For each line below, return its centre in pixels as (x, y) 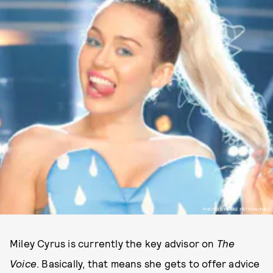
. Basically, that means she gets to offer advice (148, 263)
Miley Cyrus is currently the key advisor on (113, 243)
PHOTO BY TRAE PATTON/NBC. (237, 209)
